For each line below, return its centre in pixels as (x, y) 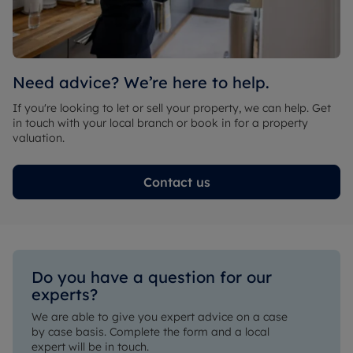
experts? (65, 294)
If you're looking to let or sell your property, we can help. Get (172, 108)
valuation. (39, 138)
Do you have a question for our (152, 277)
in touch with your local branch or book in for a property (160, 123)
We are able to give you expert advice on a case (160, 317)
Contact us (176, 182)
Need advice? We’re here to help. (141, 82)
